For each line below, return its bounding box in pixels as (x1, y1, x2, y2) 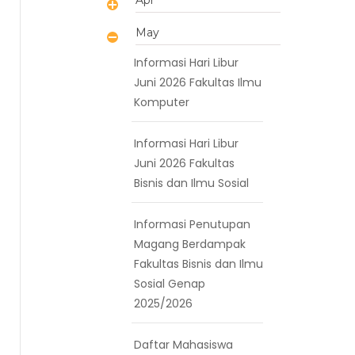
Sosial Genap (134, 275, 205, 292)
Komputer (134, 94, 189, 110)
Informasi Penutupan (134, 216, 250, 232)
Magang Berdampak (134, 235, 246, 252)
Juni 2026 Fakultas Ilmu (134, 74, 261, 90)
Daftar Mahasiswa (134, 336, 233, 353)
